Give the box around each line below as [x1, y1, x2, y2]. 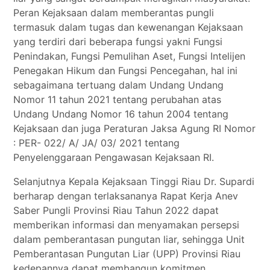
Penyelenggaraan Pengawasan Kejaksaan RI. [13, 151, 215, 163]
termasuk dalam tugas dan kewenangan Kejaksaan [13, 21, 243, 33]
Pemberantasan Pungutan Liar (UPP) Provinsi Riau [13, 248, 241, 260]
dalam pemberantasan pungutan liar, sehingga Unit [13, 233, 245, 245]
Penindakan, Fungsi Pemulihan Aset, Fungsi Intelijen [13, 50, 246, 62]
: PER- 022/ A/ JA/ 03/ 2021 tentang [13, 137, 180, 149]
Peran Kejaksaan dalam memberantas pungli [13, 7, 215, 19]
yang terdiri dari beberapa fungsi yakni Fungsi [13, 36, 223, 48]
